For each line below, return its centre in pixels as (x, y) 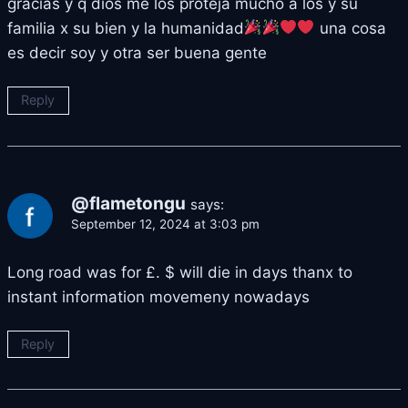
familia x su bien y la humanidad (126, 28)
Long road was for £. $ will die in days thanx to (180, 272)
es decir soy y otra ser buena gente (137, 52)
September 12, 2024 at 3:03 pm (165, 224)
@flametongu (128, 203)
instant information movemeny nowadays (158, 296)
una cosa (350, 28)
